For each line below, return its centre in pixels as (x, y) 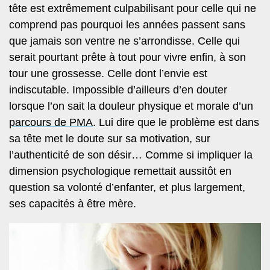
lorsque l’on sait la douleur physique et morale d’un (131, 106)
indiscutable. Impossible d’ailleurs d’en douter (118, 89)
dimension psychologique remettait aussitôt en (120, 171)
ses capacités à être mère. (73, 203)
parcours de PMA (51, 122)
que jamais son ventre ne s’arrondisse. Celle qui (124, 41)
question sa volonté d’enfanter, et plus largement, (127, 187)
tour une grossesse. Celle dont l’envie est (108, 73)
